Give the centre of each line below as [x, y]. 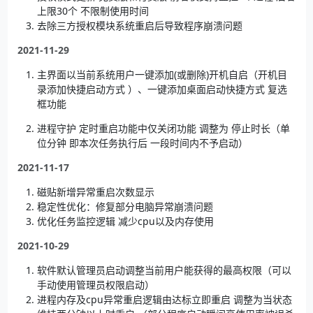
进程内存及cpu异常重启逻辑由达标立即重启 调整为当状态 [164, 299]
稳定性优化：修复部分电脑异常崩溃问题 [125, 206]
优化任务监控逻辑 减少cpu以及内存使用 [125, 221]
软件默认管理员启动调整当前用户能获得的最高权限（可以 [164, 270]
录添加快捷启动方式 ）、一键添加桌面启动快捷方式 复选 [162, 89]
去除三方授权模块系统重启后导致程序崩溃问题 [139, 25]
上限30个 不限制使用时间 [93, 10]
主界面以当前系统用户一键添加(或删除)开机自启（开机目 [162, 74]
